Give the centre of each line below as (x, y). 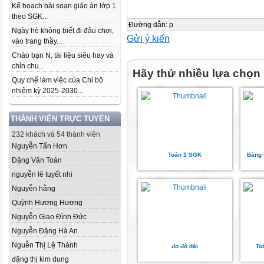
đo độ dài (185, 246)
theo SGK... (30, 16)
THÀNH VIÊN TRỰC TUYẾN (60, 119)
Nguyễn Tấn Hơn (39, 146)
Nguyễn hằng (34, 189)
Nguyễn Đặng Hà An (45, 231)
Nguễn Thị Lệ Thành (45, 245)
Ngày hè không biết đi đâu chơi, (63, 31)
